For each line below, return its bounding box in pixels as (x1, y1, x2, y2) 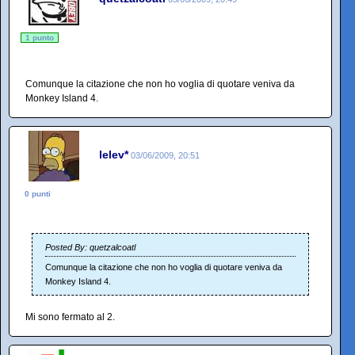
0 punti (25, 189, 51, 198)
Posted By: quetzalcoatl (45, 242, 136, 252)
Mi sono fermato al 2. (25, 311, 115, 323)
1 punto (25, 33, 54, 42)
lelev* (99, 147, 128, 161)
